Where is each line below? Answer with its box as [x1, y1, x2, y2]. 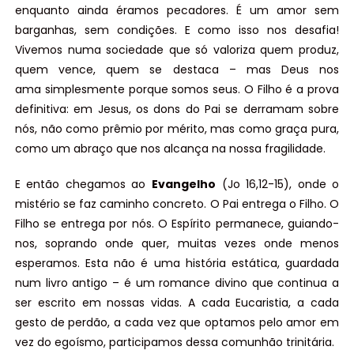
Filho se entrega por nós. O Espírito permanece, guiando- [14, 216, 340, 232]
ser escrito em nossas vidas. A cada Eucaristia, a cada [14, 295, 340, 311]
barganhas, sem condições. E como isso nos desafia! [14, 22, 340, 39]
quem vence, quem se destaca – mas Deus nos [14, 62, 340, 78]
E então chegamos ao [14, 176, 152, 193]
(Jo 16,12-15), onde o [216, 176, 340, 193]
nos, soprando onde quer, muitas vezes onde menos [14, 235, 340, 252]
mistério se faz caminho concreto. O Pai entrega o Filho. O [14, 196, 340, 213]
